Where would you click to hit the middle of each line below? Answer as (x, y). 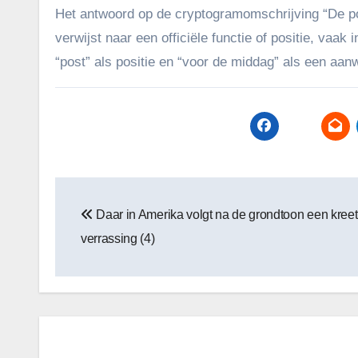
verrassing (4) (118, 239)
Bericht (99, 193)
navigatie (111, 225)
